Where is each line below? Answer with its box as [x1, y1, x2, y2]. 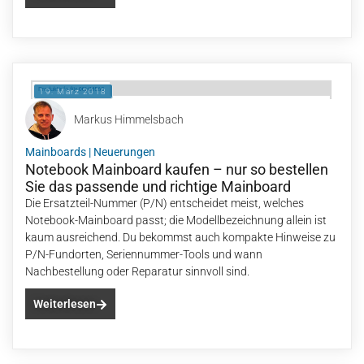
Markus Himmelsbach [74, 112, 184, 126]
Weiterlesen [33, 297, 96, 310]
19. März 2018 [39, 87, 107, 96]
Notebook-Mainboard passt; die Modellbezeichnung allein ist [25, 214, 327, 227]
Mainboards [25, 145, 86, 158]
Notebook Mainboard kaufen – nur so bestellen [25, 161, 328, 178]
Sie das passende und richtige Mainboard [25, 178, 291, 195]
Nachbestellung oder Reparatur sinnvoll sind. [25, 265, 249, 278]
